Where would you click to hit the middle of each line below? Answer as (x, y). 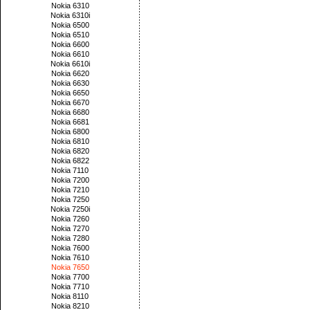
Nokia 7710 (70, 286)
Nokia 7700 (70, 277)
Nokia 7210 (70, 190)
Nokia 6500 (70, 25)
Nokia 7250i (70, 209)
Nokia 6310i (70, 15)
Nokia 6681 (70, 122)
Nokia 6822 (70, 161)
